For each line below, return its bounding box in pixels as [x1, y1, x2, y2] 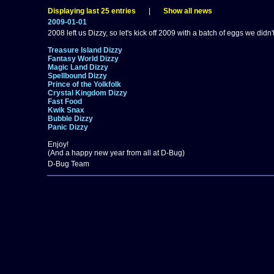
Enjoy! [47, 140, 68, 149]
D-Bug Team [47, 160, 89, 168]
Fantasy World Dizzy [47, 54, 119, 63]
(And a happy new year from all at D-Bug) [47, 149, 185, 157]
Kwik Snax [47, 106, 84, 114]
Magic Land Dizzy [47, 63, 108, 72]
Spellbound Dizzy [47, 72, 107, 80]
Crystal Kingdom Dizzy [47, 89, 127, 97]
